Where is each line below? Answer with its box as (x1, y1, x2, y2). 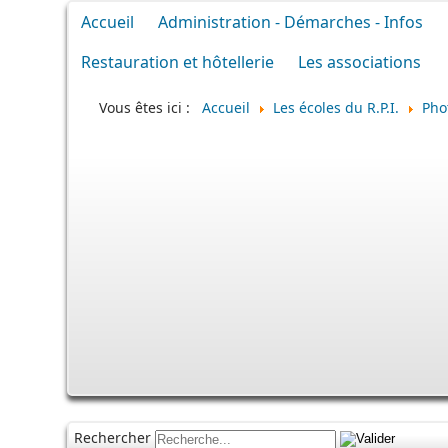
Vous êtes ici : (99, 97, 202, 117)
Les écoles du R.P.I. (273, 97, 399, 117)
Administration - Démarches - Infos (158, 11, 423, 33)
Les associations (298, 51, 421, 73)
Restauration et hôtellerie (81, 51, 274, 73)
